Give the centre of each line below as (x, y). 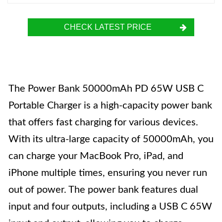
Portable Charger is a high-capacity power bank (110, 106)
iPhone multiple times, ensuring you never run (108, 173)
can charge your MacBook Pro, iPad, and (96, 156)
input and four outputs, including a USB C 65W (110, 207)
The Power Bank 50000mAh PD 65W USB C (106, 89)
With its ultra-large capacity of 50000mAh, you (111, 139)
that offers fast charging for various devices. (103, 122)
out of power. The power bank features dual (103, 190)
